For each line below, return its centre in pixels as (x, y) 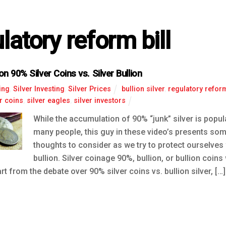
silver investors (99, 101)
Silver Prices (89, 89)
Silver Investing (39, 89)
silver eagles (48, 101)
